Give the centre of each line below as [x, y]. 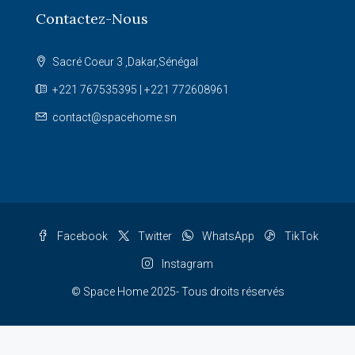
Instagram [186, 264]
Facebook [81, 236]
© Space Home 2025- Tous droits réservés [177, 292]
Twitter [153, 236]
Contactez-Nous [92, 19]
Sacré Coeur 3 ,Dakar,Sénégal [124, 62]
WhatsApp [227, 236]
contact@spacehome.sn [115, 117]
